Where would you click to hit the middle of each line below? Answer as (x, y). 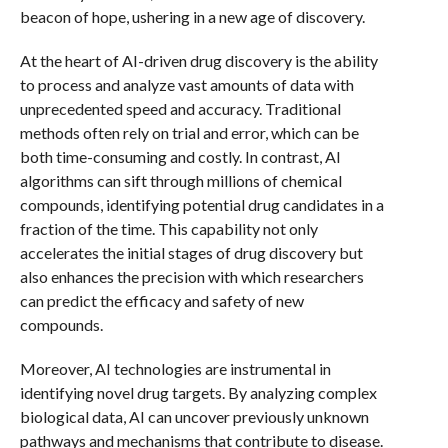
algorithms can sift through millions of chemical (180, 180)
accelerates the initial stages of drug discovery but (191, 252)
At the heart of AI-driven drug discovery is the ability (198, 60)
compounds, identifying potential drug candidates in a (201, 204)
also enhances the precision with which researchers (191, 276)
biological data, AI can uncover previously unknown (194, 416)
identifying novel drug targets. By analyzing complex (198, 392)
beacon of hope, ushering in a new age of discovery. (192, 16)
